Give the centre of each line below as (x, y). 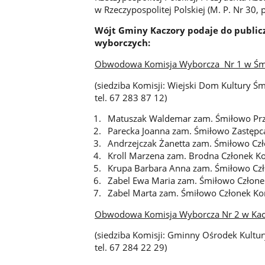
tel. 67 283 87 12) (130, 97)
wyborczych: (122, 43)
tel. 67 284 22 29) (130, 248)
